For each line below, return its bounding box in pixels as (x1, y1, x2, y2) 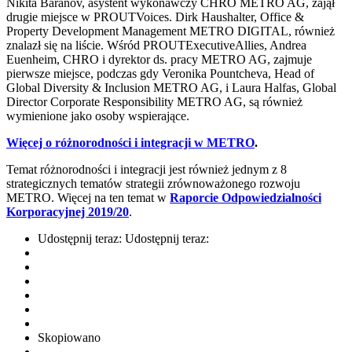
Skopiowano (38, 330, 101, 344)
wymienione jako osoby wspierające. (6, 108, 189, 123)
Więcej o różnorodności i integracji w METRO (6, 135, 255, 149)
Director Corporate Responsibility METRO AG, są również (6, 94, 302, 108)
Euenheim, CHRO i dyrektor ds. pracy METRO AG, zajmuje (6, 52, 312, 66)
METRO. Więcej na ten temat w (6, 190, 170, 204)
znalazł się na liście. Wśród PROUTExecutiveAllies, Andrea (6, 38, 306, 52)
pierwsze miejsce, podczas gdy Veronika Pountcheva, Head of (6, 66, 314, 80)
